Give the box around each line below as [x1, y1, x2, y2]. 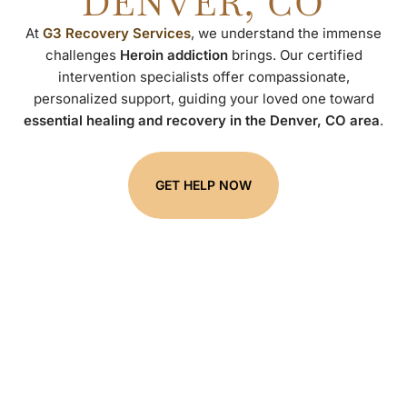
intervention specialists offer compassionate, [57, 67, 350, 85]
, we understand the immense [191, 24, 382, 42]
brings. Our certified [227, 45, 362, 64]
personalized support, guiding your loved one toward [33, 89, 374, 107]
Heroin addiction [119, 45, 228, 64]
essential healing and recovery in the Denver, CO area [24, 111, 380, 129]
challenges [45, 45, 120, 64]
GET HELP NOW [155, 177, 252, 194]
